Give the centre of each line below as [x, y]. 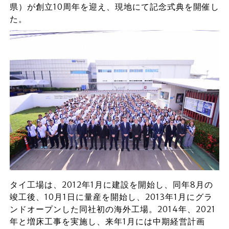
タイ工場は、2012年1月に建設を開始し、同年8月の [111, 184]
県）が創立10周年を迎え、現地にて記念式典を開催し [114, 7]
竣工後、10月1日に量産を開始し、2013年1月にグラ [111, 197]
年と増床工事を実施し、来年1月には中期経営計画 [107, 221]
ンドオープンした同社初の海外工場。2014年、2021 [112, 209]
